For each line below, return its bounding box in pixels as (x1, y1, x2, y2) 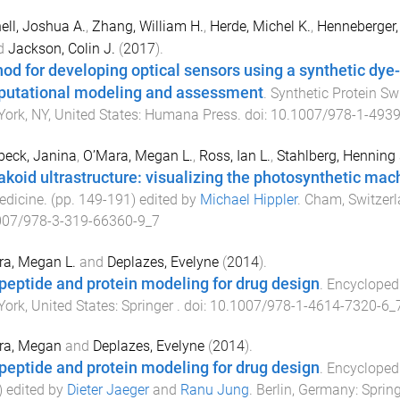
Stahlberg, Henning (276, 146, 396, 164)
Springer (121, 296, 177, 314)
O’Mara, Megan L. (82, 146, 193, 164)
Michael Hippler (199, 190, 297, 208)
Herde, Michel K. (209, 18, 311, 35)
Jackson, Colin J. (7, 40, 115, 57)
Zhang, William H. (91, 18, 204, 35)
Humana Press (144, 106, 237, 123)
